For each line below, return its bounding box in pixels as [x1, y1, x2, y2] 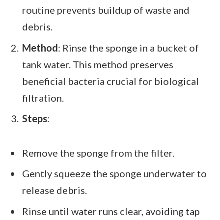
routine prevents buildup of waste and [22, 3, 190, 16]
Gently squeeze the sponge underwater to [22, 167, 207, 180]
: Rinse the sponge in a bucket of [58, 41, 199, 54]
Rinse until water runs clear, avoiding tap [22, 205, 200, 218]
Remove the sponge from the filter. [22, 146, 174, 159]
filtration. [22, 91, 64, 104]
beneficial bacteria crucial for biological [22, 75, 199, 87]
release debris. [22, 184, 87, 196]
